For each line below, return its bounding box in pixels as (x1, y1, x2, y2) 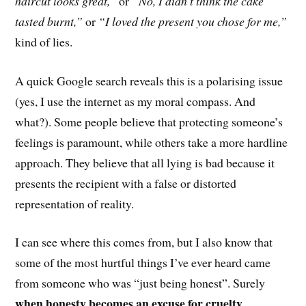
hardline (247, 133, 288, 150)
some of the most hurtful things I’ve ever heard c (15, 254, 251, 271)
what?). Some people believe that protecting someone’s (15, 113, 283, 130)
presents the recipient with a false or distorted (15, 174, 237, 191)
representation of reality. (15, 195, 135, 212)
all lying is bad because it (152, 154, 275, 171)
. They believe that (60, 154, 152, 171)
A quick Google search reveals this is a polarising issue (15, 72, 283, 89)
